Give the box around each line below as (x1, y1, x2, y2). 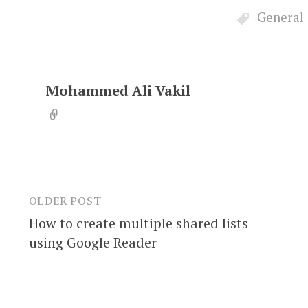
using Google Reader (28, 232, 157, 252)
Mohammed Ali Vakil (45, 80, 190, 100)
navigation (27, 221, 119, 244)
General (257, 9, 304, 26)
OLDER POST (28, 192, 102, 208)
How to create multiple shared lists (28, 213, 248, 232)
